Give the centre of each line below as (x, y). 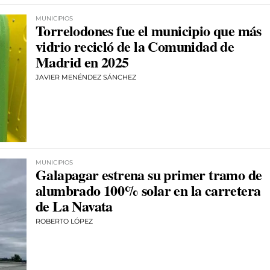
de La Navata (74, 206)
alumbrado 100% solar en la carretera (148, 190)
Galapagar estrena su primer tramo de (149, 175)
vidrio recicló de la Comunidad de (135, 46)
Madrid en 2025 (82, 61)
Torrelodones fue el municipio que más (149, 30)
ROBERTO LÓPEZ (64, 221)
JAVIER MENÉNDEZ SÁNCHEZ (86, 77)
